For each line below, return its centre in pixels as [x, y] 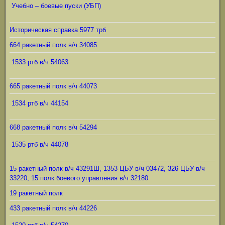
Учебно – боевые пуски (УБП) [56, 6]
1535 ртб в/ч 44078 [40, 144]
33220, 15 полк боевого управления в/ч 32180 [79, 178]
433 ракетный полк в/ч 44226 [53, 208]
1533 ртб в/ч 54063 [40, 62]
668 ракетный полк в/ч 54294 [53, 127]
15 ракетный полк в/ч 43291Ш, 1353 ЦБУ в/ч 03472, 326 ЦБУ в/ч [107, 168]
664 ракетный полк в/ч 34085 [53, 45]
